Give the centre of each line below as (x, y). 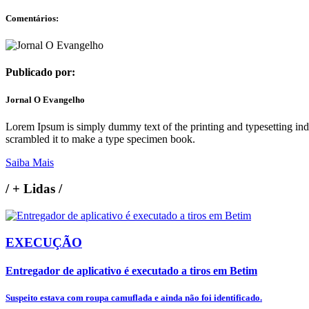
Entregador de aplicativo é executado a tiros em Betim (131, 271)
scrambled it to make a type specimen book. (100, 139)
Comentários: (32, 18)
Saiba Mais (30, 162)
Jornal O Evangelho (45, 99)
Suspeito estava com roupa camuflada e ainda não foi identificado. (134, 298)
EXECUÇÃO (44, 242)
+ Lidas (34, 189)
